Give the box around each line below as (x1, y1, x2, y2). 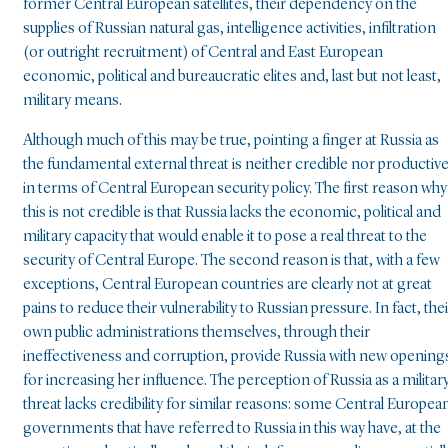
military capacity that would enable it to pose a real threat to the (23, 228, 427, 245)
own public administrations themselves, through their (23, 324, 370, 341)
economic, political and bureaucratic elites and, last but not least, (23, 68, 441, 85)
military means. (23, 92, 122, 109)
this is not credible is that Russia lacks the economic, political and (23, 204, 441, 221)
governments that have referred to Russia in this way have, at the (23, 420, 441, 437)
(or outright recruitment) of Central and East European (23, 44, 383, 61)
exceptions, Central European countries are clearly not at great (23, 276, 432, 293)
